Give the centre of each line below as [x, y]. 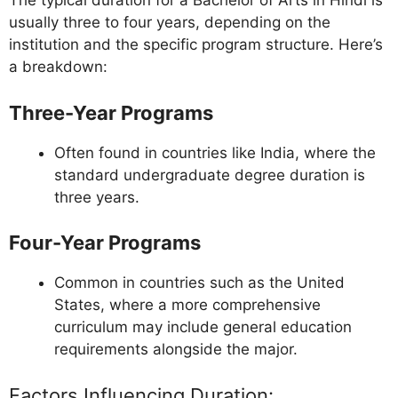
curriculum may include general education [203, 327]
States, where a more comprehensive [187, 305]
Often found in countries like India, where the [215, 152]
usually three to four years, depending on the [170, 23]
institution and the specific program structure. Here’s [196, 45]
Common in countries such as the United [199, 283]
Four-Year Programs [105, 243]
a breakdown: [58, 67]
